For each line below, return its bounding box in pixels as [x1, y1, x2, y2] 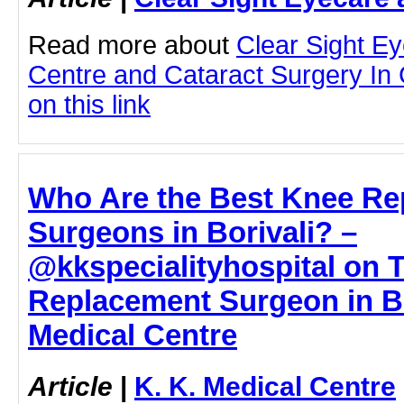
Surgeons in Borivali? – [28, 215, 357, 249]
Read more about [28, 30, 236, 60]
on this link [28, 89, 151, 119]
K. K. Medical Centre [134, 370, 396, 401]
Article [28, 370, 113, 401]
